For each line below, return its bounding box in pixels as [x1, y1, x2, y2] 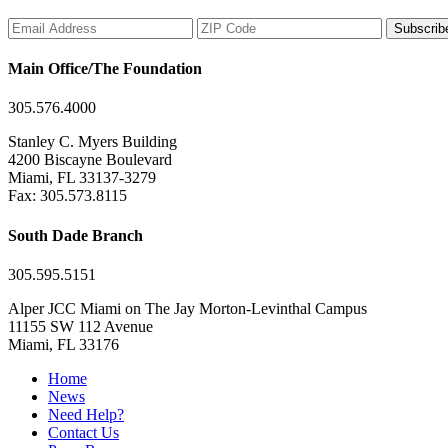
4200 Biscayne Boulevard [8, 151, 172, 169]
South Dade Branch [8, 226, 143, 244]
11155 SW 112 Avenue [8, 317, 153, 335]
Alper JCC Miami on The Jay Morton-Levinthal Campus [8, 299, 367, 317]
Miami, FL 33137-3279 [8, 169, 156, 187]
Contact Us [48, 423, 119, 441]
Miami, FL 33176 [8, 335, 119, 353]
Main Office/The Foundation [8, 60, 202, 78]
